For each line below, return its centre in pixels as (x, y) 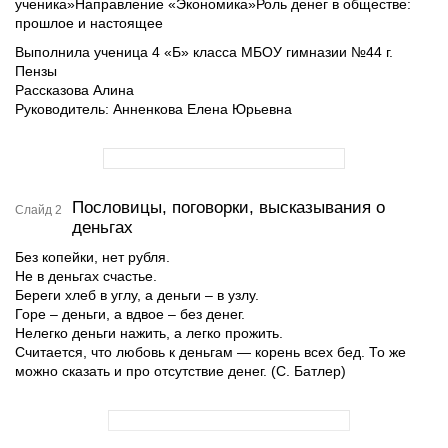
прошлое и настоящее (89, 23)
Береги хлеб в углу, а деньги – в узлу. (137, 295)
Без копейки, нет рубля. (92, 257)
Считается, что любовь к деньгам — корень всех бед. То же (210, 352)
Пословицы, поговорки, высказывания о (228, 207)
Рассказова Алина (74, 90)
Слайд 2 (38, 210)
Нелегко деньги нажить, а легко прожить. (149, 333)
